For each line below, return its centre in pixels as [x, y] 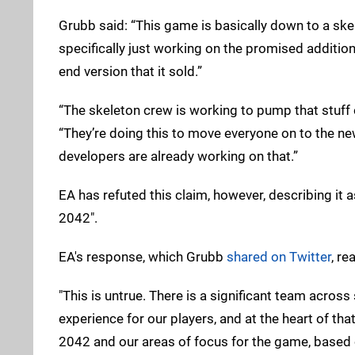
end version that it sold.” [130, 71]
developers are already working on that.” [178, 156]
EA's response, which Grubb [143, 256]
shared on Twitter [279, 256]
